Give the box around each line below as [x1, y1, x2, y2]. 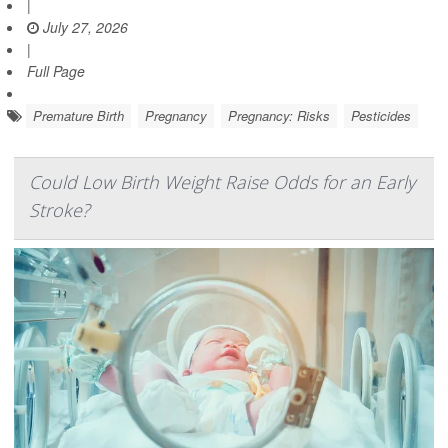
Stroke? [29, 198, 90, 223]
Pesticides [351, 106, 411, 126]
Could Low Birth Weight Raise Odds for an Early [29, 170, 415, 195]
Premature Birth [33, 106, 124, 126]
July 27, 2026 [39, 17, 128, 38]
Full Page [27, 61, 85, 82]
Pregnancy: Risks [228, 106, 330, 126]
